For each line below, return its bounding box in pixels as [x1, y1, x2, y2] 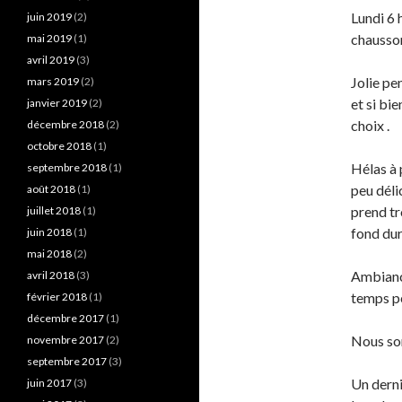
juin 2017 [27, 376, 72, 389]
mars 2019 [27, 74, 79, 88]
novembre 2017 [27, 333, 104, 346]
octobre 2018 [27, 139, 92, 153]
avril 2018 [27, 268, 74, 282]
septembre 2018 [27, 161, 107, 174]
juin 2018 [27, 225, 72, 239]
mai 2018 [27, 247, 72, 260]
